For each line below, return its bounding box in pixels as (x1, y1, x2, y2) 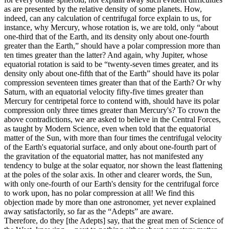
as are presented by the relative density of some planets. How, (4, 5, 202, 14)
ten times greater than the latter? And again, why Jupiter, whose (4, 51, 208, 60)
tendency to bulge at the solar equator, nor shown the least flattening (4, 161, 222, 170)
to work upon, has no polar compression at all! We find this (4, 189, 194, 198)
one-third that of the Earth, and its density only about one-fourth (4, 32, 209, 41)
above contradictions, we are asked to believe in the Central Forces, (4, 115, 221, 124)
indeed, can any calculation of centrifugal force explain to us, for (4, 14, 211, 23)
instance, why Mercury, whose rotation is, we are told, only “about (4, 23, 218, 32)
